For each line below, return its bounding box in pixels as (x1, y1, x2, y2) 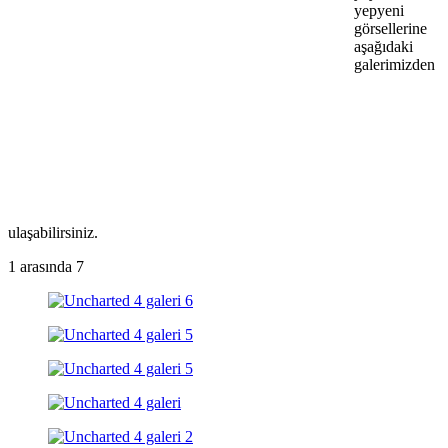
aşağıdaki (354, 37, 413, 55)
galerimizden (354, 55, 435, 73)
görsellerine (354, 19, 427, 37)
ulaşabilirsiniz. (8, 223, 98, 241)
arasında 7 (16, 257, 84, 275)
